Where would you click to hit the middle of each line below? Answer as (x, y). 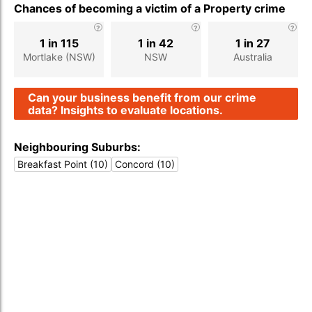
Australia (253, 56)
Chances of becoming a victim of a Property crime (150, 8)
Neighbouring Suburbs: (77, 147)
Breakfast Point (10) (63, 164)
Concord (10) (145, 164)
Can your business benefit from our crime (142, 97)
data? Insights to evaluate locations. (125, 110)
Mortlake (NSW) (59, 56)
